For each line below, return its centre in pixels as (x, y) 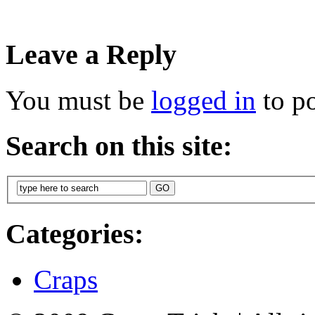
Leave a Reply (91, 55)
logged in (204, 101)
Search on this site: (119, 146)
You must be (78, 101)
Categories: (75, 233)
